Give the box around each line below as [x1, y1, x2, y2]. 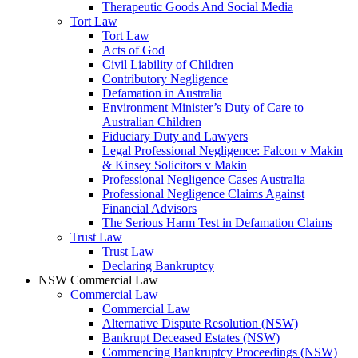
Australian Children [102, 115, 201, 129]
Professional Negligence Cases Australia [102, 173, 305, 186]
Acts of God [102, 43, 165, 57]
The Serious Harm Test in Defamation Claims [102, 216, 332, 229]
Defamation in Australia [102, 86, 222, 100]
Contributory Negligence [102, 72, 228, 86]
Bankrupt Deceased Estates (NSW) [102, 331, 280, 344]
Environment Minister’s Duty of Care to [102, 101, 304, 114]
